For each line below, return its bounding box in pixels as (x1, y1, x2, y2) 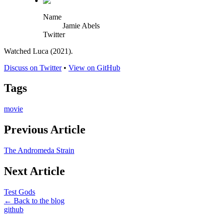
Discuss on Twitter (4, 63, 62, 72)
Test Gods (4, 187, 35, 196)
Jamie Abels (63, 21, 100, 30)
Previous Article (4, 123, 86, 136)
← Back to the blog (4, 196, 65, 205)
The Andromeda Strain (4, 146, 74, 155)
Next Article (4, 165, 65, 178)
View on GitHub (68, 63, 120, 72)
